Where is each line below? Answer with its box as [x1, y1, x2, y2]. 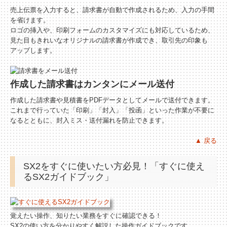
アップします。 [10, 46, 56, 54]
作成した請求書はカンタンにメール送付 [10, 79, 174, 90]
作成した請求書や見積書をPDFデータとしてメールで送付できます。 [10, 96, 214, 104]
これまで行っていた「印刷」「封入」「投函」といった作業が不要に [10, 106, 214, 115]
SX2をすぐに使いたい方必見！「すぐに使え [23, 161, 205, 172]
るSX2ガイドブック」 [23, 172, 113, 182]
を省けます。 [10, 16, 50, 24]
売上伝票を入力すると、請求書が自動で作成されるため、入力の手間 [10, 6, 214, 14]
